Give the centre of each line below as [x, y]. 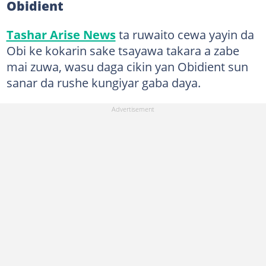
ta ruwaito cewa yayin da [185, 34]
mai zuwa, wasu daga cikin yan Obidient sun [127, 66]
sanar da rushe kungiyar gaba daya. [103, 83]
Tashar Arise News [61, 34]
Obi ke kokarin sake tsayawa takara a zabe [123, 50]
